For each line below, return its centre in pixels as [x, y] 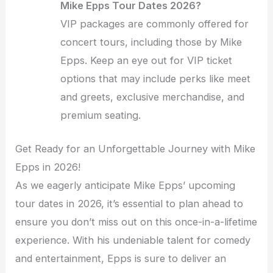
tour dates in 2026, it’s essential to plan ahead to [129, 203]
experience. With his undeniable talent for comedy [133, 240]
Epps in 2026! [48, 167]
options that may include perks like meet [156, 79]
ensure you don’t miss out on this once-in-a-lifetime [136, 222]
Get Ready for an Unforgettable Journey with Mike [136, 148]
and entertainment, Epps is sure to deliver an [121, 258]
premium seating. [101, 115]
